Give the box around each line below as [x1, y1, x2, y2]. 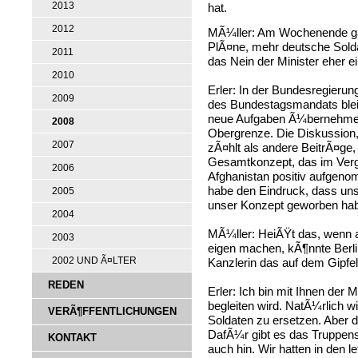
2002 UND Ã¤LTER [52, 256, 137, 265]
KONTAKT [48, 332, 97, 344]
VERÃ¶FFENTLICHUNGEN [48, 305, 177, 317]
